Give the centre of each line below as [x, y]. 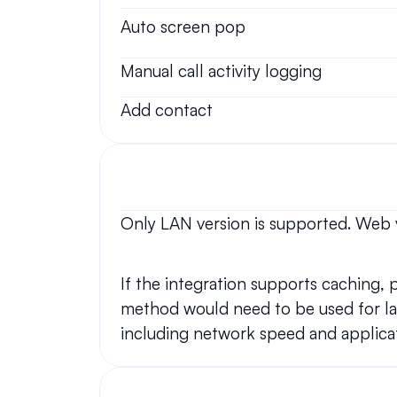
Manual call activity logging [221, 71]
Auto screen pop [183, 27]
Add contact [167, 110]
